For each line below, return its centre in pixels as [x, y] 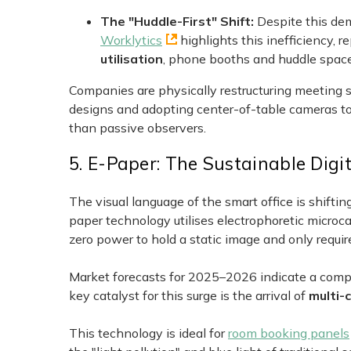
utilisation [132, 59]
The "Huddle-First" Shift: [179, 22]
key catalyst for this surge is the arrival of [189, 295]
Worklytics [131, 40]
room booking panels [289, 333]
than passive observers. [138, 128]
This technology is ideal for [148, 333]
